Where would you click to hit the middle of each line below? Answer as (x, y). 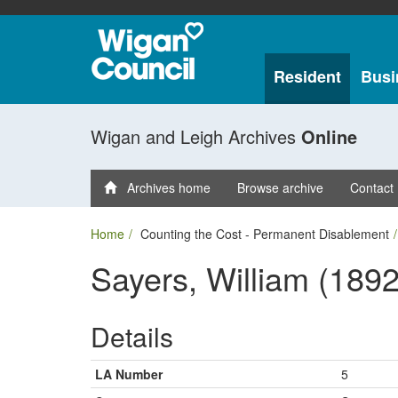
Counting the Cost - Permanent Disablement (265, 234)
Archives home (163, 187)
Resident (307, 76)
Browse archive (280, 187)
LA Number (129, 374)
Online (329, 136)
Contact (372, 187)
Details (132, 336)
